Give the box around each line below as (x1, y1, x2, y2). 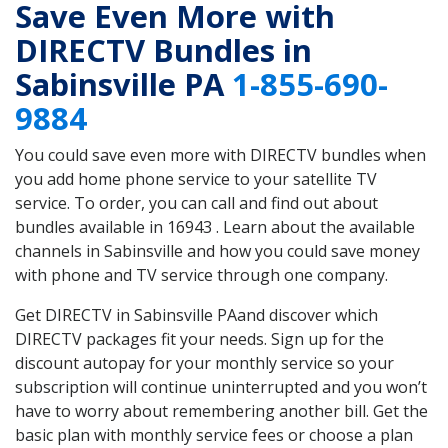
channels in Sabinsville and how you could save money (15, 240, 420, 263)
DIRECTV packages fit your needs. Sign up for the (15, 328, 384, 351)
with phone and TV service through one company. (15, 264, 388, 287)
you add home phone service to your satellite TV (15, 168, 377, 191)
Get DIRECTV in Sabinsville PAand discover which (15, 304, 378, 327)
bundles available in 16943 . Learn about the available (15, 216, 415, 239)
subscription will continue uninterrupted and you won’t (15, 376, 427, 399)
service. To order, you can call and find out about (15, 192, 378, 215)
